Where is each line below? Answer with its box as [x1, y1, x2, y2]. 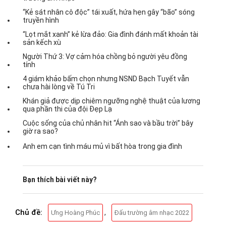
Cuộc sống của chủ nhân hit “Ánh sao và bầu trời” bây [23, 119, 193, 127]
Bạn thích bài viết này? [23, 175, 97, 184]
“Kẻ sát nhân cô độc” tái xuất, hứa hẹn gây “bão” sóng [23, 8, 195, 16]
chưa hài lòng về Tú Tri [23, 82, 95, 91]
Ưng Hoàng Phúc [51, 208, 100, 216]
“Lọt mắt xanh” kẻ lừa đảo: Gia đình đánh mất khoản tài [23, 30, 198, 38]
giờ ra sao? [23, 127, 58, 135]
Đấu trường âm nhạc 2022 [115, 208, 189, 216]
